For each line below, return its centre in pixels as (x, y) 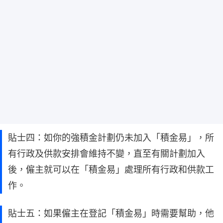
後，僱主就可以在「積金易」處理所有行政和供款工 (111, 170)
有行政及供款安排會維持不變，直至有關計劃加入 (107, 154)
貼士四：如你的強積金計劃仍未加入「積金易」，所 (111, 138)
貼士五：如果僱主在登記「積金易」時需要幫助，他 (111, 214)
